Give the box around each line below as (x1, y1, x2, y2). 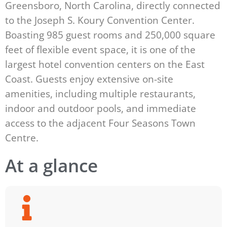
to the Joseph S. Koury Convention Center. (5, 13, 195, 27)
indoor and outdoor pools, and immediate (5, 101, 196, 115)
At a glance (5, 153, 98, 177)
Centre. (5, 130, 39, 144)
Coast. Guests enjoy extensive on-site (5, 71, 173, 86)
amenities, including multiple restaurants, (5, 86, 196, 100)
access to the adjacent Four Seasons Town (5, 116, 196, 130)
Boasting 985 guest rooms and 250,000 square (5, 27, 215, 42)
